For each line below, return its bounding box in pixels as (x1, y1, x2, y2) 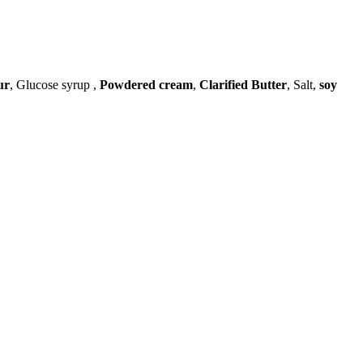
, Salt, (287, 77, 319, 92)
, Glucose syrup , (10, 77, 100, 92)
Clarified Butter (199, 77, 287, 92)
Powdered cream (100, 77, 193, 92)
